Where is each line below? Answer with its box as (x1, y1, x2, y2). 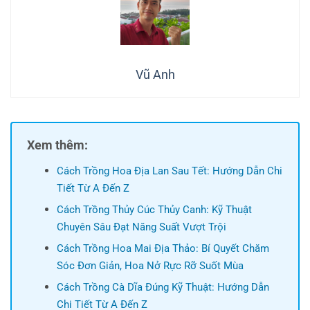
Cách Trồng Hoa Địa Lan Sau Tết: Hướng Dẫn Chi (56, 164, 282, 177)
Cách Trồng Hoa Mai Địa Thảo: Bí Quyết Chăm (56, 241, 269, 255)
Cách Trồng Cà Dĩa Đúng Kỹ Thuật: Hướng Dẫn (56, 280, 269, 293)
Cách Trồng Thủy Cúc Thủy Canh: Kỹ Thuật (56, 203, 252, 216)
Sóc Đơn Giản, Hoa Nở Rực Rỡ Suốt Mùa (56, 259, 244, 272)
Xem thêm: (27, 137, 88, 152)
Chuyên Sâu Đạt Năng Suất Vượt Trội (56, 220, 226, 233)
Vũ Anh (135, 66, 175, 82)
